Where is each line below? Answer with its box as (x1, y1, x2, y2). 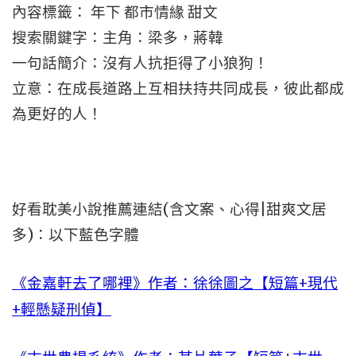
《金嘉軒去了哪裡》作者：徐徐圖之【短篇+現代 (12, 274, 338, 292)
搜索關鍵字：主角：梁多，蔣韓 (12, 29, 223, 47)
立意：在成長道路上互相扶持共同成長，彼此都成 (12, 79, 344, 98)
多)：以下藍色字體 (12, 226, 139, 244)
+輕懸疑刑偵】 (12, 300, 111, 318)
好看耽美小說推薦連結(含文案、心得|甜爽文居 (12, 200, 327, 219)
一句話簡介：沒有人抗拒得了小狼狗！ (12, 54, 269, 72)
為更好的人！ (12, 105, 103, 123)
